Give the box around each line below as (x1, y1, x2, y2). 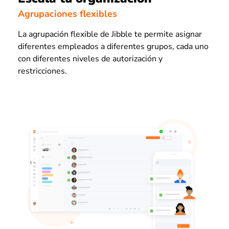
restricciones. (18, 65, 67, 77)
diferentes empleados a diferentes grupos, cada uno (18, 41, 209, 53)
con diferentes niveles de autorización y (18, 53, 163, 65)
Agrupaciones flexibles (18, 8, 117, 20)
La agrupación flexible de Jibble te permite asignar (18, 29, 202, 40)
